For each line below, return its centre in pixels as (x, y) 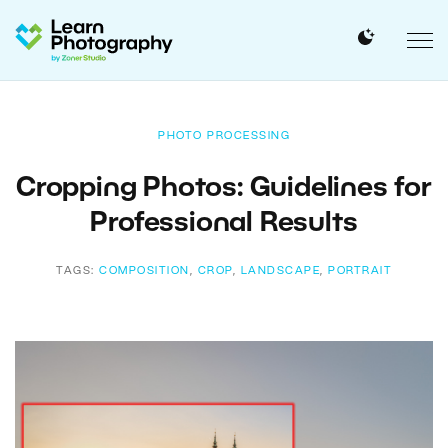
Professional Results (224, 224)
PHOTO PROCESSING (224, 136)
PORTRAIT (360, 271)
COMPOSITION (144, 271)
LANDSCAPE (280, 271)
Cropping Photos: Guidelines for (224, 189)
